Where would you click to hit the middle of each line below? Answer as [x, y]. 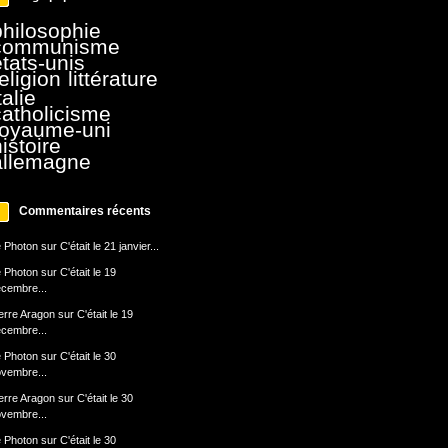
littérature [113, 79]
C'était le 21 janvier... [109, 246]
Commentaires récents [84, 211]
